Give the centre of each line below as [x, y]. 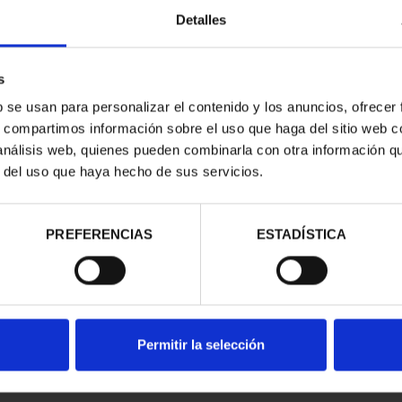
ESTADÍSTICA [301, 234]
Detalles [201, 20]
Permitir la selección [201, 345]
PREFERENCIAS [100, 234]
